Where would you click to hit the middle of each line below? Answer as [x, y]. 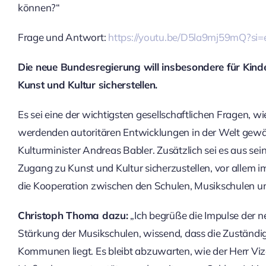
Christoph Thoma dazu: [73, 215]
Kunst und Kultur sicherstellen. [88, 84]
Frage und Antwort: [63, 37]
